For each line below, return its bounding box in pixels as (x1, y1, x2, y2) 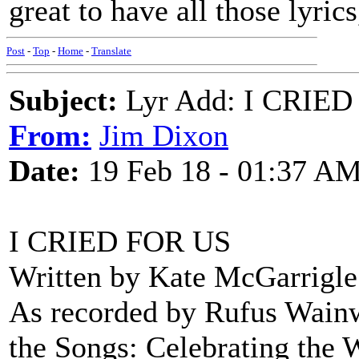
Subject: (9, 83, 118, 117)
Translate (91, 45, 131, 57)
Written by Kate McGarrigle (9, 260, 357, 293)
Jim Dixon (99, 119, 228, 152)
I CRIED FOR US (9, 224, 231, 258)
